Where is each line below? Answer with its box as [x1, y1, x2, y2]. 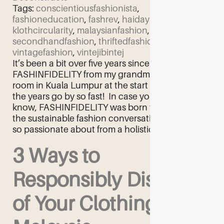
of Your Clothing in [12, 190, 179, 215]
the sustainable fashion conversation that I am [12, 112, 199, 123]
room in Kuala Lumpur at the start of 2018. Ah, [12, 79, 197, 90]
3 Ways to [12, 142, 99, 167]
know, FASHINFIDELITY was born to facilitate [12, 101, 194, 112]
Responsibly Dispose [12, 166, 198, 191]
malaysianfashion [77, 24, 147, 35]
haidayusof [122, 13, 167, 24]
